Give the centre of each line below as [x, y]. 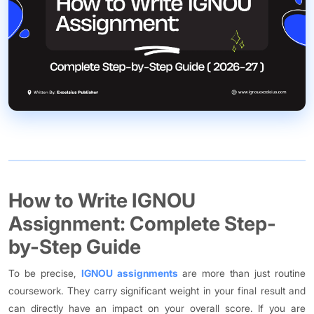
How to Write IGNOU [102, 201]
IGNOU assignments [129, 273]
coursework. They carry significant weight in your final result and [157, 291]
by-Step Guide [75, 247]
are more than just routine [242, 273]
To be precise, [45, 273]
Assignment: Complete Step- [142, 224]
